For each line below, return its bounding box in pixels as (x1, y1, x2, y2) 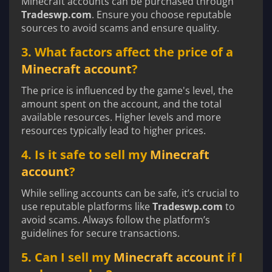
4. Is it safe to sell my (21, 146, 150, 163)
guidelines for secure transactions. (21, 226, 180, 240)
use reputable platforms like (21, 199, 152, 213)
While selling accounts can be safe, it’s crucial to (21, 186, 239, 200)
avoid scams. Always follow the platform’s (21, 212, 210, 226)
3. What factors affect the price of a (21, 43, 233, 60)
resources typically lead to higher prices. (21, 123, 206, 137)
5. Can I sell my (21, 248, 114, 265)
